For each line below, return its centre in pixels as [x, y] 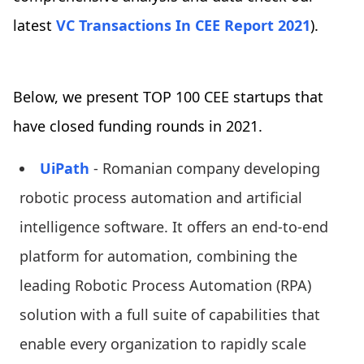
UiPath [65, 168]
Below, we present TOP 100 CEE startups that [168, 96]
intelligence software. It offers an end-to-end [174, 226]
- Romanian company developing [205, 168]
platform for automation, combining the [158, 256]
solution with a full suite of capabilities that [170, 314]
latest [35, 25]
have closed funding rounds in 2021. [138, 126]
